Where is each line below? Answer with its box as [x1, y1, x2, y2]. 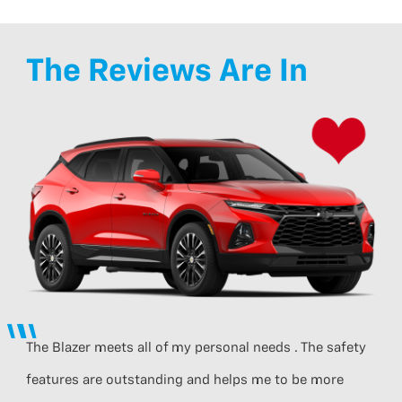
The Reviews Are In [26, 56, 309, 88]
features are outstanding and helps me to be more [26, 372, 345, 387]
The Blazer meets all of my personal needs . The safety [26, 340, 367, 354]
